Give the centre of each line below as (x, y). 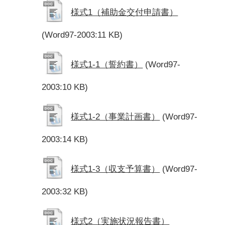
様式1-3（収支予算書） (116, 169)
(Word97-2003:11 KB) (82, 35)
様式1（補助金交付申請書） (125, 12)
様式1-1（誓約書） (107, 64)
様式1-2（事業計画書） (116, 117)
